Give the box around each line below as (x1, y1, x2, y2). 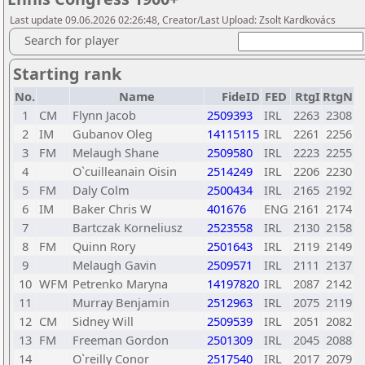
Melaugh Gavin (73, 257, 156, 273)
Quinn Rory (73, 238, 135, 254)
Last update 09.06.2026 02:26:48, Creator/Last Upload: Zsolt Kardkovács (10, 13, 336, 27)
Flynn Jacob (73, 107, 136, 123)
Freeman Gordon (73, 332, 169, 348)
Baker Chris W (73, 200, 152, 217)
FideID (222, 88, 260, 104)
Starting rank (13, 63, 121, 85)
